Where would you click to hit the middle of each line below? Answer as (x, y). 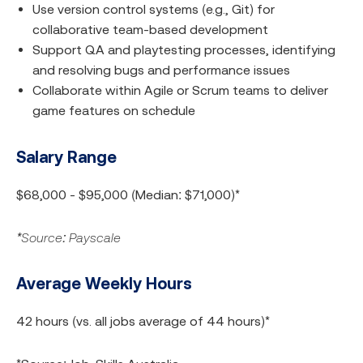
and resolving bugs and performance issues (161, 70)
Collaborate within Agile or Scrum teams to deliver (180, 90)
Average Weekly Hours (104, 283)
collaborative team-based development (150, 29)
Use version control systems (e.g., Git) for (154, 9)
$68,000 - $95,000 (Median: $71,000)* (128, 194)
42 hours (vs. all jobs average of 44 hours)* (143, 321)
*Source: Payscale (68, 237)
